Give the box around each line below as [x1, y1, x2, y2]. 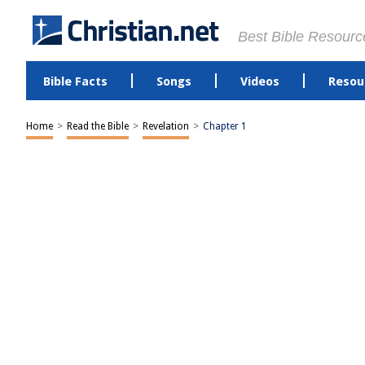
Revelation [143, 121, 189, 132]
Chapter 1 [203, 121, 247, 132]
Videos [240, 74, 279, 89]
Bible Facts [42, 74, 108, 89]
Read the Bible [67, 121, 129, 132]
